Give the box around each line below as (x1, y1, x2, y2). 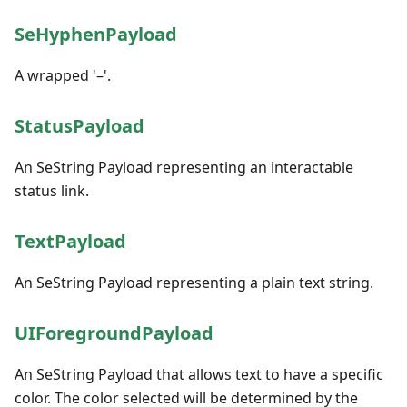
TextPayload (15, 229, 126, 253)
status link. (15, 181, 89, 201)
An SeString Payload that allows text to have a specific (15, 364, 383, 384)
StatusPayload (15, 114, 144, 138)
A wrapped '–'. (15, 65, 111, 85)
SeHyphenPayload (15, 22, 177, 46)
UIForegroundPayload (15, 321, 213, 345)
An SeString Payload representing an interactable (15, 157, 353, 177)
